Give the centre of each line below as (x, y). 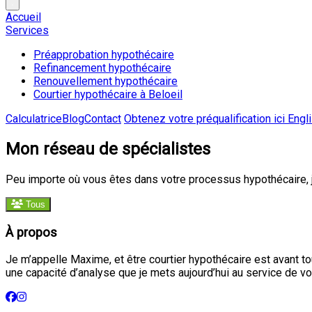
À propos (31, 232)
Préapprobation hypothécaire (104, 55)
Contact (103, 119)
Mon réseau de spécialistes (108, 149)
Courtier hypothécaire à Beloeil (108, 94)
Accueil (23, 17)
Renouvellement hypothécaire (106, 81)
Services (27, 30)
